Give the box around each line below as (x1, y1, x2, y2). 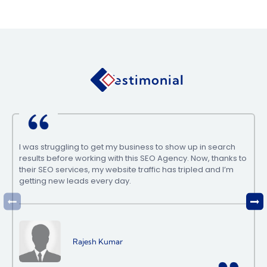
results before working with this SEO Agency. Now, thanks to (19, 153, 247, 164)
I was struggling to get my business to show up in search (19, 141, 235, 153)
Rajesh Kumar (73, 236, 123, 246)
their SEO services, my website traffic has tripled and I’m (19, 164, 234, 175)
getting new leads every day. (19, 175, 131, 187)
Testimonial (107, 72, 184, 88)
